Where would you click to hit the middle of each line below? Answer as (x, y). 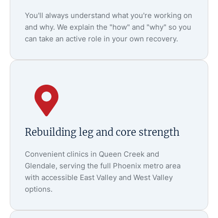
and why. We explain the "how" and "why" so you (108, 27)
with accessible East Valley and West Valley (99, 178)
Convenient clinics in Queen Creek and (92, 154)
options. (39, 189)
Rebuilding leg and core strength (102, 132)
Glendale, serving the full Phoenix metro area (103, 166)
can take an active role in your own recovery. (101, 38)
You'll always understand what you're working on (109, 15)
